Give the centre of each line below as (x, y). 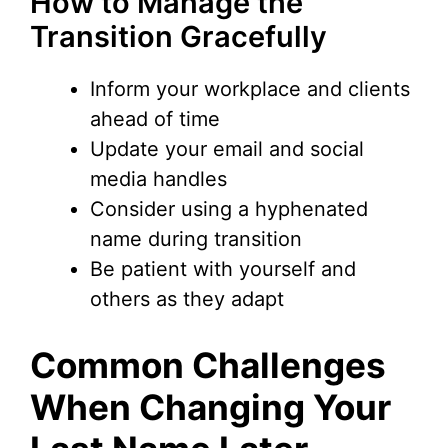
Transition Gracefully (178, 37)
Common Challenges (208, 365)
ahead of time (155, 119)
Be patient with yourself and (223, 269)
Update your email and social (227, 149)
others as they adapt (187, 299)
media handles (158, 179)
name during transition (196, 239)
